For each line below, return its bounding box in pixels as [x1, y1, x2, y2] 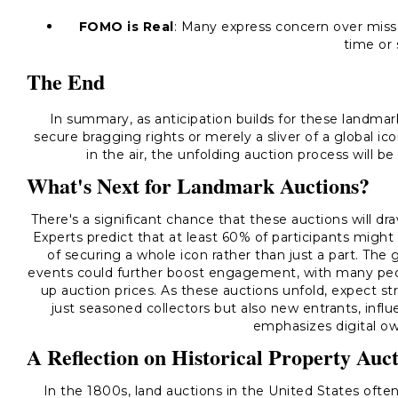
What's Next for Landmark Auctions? [27, 170, 370, 201]
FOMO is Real [78, 19, 174, 35]
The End [27, 66, 105, 97]
